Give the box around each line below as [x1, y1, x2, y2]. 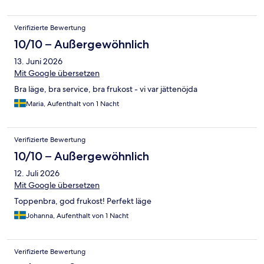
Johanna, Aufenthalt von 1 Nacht [26, 211, 128, 221]
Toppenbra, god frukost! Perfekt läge [14, 196, 151, 207]
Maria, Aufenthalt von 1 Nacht [26, 99, 119, 109]
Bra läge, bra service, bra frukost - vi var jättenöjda [14, 84, 197, 95]
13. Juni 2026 [14, 56, 62, 67]
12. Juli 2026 [14, 168, 60, 179]
